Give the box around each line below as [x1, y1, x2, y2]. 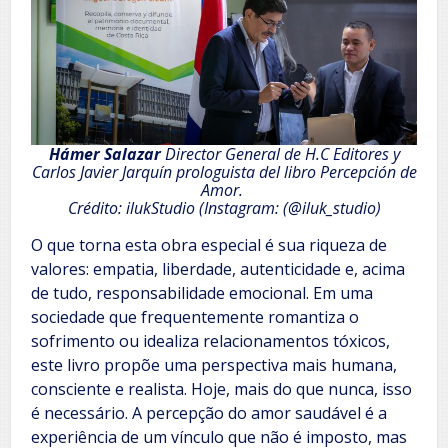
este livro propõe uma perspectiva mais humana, [31, 353, 397, 376]
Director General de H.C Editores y [164, 142, 400, 165]
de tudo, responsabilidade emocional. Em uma [31, 281, 373, 304]
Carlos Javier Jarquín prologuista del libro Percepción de [31, 160, 417, 183]
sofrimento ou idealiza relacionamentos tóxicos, [31, 329, 390, 352]
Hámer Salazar [48, 142, 165, 165]
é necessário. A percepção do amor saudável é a [31, 401, 387, 424]
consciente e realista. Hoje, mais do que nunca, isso [31, 377, 412, 400]
